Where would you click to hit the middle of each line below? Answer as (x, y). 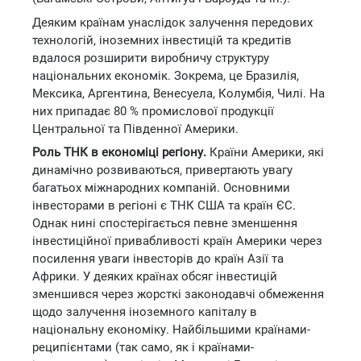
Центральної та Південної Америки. (135, 129)
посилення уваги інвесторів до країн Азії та (158, 259)
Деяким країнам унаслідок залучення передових (172, 22)
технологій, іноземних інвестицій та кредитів (162, 40)
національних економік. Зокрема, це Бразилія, (166, 75)
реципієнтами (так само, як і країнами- (143, 347)
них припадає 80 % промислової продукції (153, 111)
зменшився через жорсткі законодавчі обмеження (178, 294)
